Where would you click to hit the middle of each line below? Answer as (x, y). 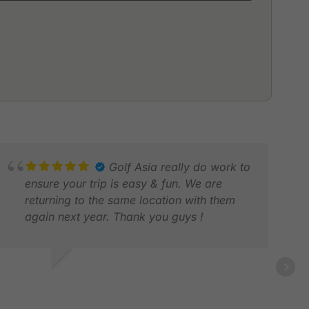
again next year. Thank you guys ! (114, 216)
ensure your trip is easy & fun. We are (124, 183)
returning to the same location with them (130, 200)
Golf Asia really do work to (180, 167)
